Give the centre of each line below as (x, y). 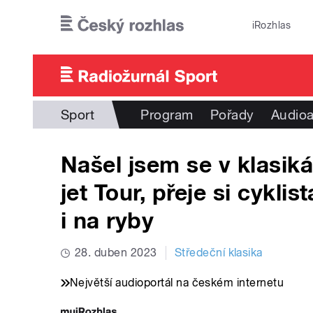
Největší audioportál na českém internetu (177, 283)
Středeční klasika (218, 253)
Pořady (232, 115)
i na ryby (108, 221)
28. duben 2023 (116, 253)
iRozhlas (271, 25)
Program (167, 115)
